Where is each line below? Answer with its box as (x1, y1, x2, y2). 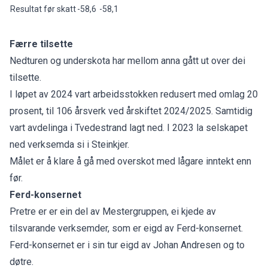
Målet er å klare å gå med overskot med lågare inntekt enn (10, 155, 251, 167)
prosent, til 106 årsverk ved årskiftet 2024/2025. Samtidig (10, 105, 252, 117)
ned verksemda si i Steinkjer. (10, 138, 132, 150)
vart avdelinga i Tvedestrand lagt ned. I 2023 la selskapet (10, 121, 248, 133)
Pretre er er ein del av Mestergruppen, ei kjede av (10, 205, 216, 217)
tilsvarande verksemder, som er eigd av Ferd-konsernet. (10, 222, 243, 234)
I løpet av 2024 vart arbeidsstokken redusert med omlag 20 (10, 88, 258, 100)
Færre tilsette (10, 38, 73, 50)
